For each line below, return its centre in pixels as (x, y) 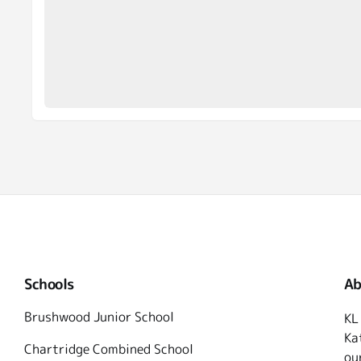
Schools (49, 284)
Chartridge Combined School (109, 349)
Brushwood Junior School (99, 317)
